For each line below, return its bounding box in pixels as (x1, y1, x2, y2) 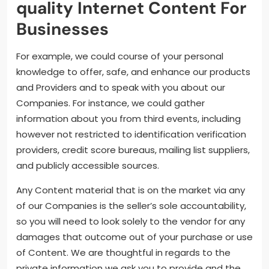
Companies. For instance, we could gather (16, 97, 205, 110)
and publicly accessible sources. (16, 159, 159, 172)
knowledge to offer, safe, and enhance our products (16, 65, 250, 79)
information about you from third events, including (16, 112, 241, 125)
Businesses (16, 18, 109, 41)
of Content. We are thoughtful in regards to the (16, 246, 231, 259)
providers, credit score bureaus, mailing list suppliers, (16, 144, 250, 157)
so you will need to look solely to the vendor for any (16, 215, 245, 228)
